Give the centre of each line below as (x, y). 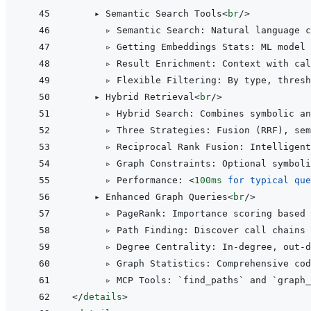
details (103, 297)
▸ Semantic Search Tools (147, 14)
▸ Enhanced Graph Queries (150, 197)
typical (269, 180)
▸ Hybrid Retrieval (133, 97)
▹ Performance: (131, 180)
